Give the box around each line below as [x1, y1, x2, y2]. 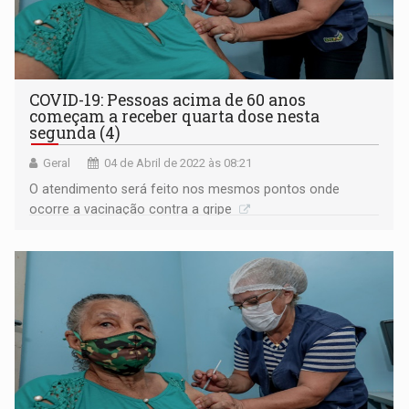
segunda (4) [29, 122, 121, 144]
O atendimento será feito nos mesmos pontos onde [29, 182, 341, 197]
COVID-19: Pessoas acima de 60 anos [29, 89, 307, 111]
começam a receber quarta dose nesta [29, 106, 320, 128]
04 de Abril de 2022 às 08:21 [104, 156, 253, 171]
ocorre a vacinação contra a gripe [29, 202, 236, 217]
